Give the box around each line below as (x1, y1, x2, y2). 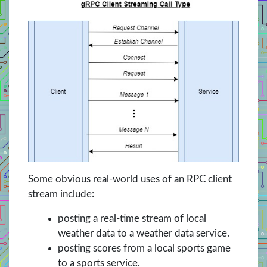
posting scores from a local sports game (58, 243, 231, 253)
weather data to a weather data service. (58, 228, 230, 238)
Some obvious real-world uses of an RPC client (28, 173, 232, 184)
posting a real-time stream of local (58, 213, 207, 223)
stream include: (28, 188, 94, 199)
